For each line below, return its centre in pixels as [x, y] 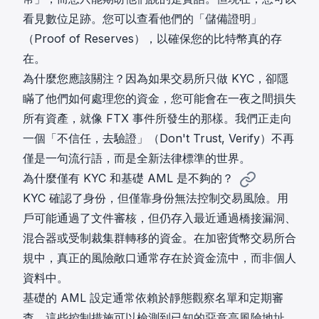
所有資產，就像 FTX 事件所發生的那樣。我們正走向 [157, 119]
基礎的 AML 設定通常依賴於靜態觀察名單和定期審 [153, 298]
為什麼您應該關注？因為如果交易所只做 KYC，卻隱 [156, 79]
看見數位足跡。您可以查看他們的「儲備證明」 [142, 19]
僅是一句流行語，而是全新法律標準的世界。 [137, 158]
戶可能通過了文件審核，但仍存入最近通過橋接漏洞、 [159, 218]
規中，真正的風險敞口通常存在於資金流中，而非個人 [159, 258]
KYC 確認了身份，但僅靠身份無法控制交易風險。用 [156, 198]
